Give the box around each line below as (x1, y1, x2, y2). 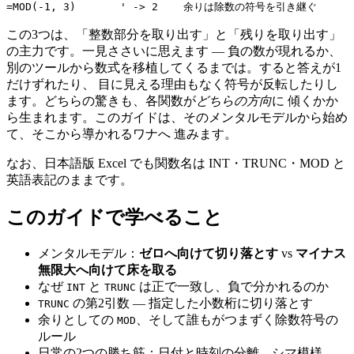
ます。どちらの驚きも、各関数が (6, 94, 196, 108)
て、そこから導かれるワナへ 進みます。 (6, 127, 237, 141)
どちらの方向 (196, 94, 272, 108)
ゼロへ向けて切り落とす (139, 247, 278, 261)
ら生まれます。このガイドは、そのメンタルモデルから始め (6, 111, 348, 125)
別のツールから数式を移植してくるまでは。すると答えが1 (6, 61, 341, 75)
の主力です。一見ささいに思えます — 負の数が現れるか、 (6, 44, 341, 58)
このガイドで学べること (6, 207, 223, 228)
